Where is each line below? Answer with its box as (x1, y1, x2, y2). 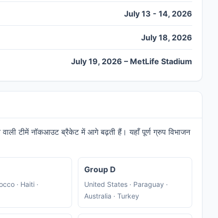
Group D (84, 164, 116, 175)
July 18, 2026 (141, 33, 192, 43)
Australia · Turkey (84, 192, 139, 200)
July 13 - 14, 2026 (124, 9, 192, 19)
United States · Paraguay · (84, 180, 168, 189)
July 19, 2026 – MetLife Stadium (71, 56, 192, 67)
